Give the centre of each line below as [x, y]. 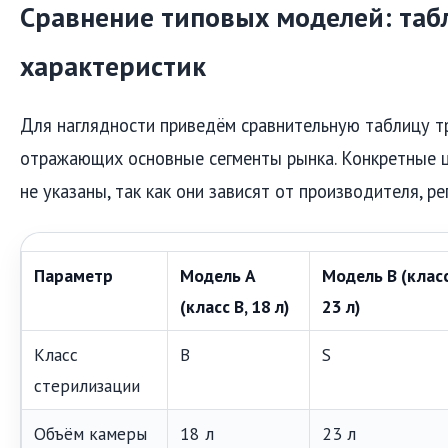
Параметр [73, 275]
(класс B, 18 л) [234, 306]
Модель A [218, 275]
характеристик [113, 65]
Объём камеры [90, 433]
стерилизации [87, 385]
